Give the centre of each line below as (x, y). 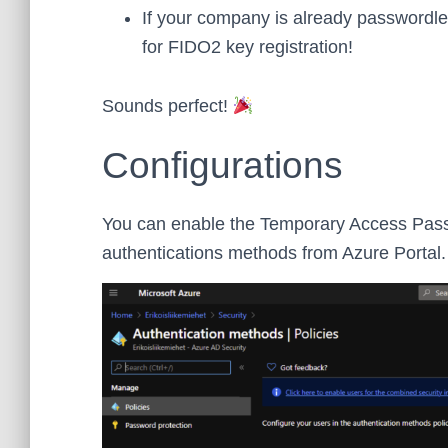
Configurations (222, 165)
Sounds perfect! (167, 106)
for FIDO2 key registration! (247, 47)
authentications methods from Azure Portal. (274, 253)
